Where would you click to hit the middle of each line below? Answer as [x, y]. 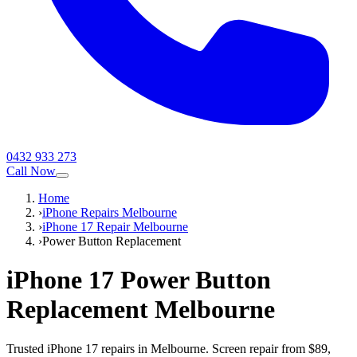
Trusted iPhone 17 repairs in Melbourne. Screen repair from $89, [169, 348]
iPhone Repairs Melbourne [110, 212]
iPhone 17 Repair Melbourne [115, 227]
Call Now [31, 171]
